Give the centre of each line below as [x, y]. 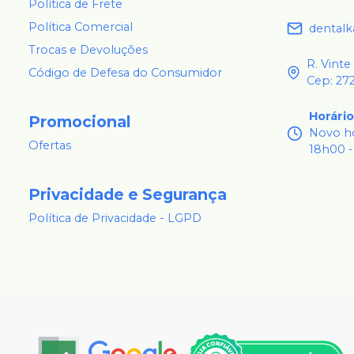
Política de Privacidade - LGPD [115, 218]
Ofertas [50, 145]
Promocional [79, 121]
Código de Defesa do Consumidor [125, 72]
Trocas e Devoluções [88, 49]
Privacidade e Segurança [128, 194]
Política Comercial [81, 26]
